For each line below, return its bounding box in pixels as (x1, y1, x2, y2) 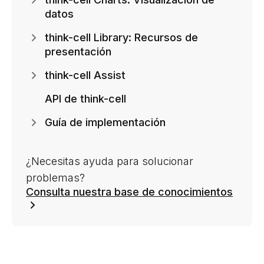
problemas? (26, 171, 85, 184)
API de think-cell (45, 92, 126, 105)
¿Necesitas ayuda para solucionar (26, 154, 193, 167)
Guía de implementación (45, 115, 166, 128)
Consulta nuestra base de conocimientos (26, 185, 233, 198)
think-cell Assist (45, 68, 126, 81)
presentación (45, 45, 111, 58)
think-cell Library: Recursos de (45, 31, 198, 44)
